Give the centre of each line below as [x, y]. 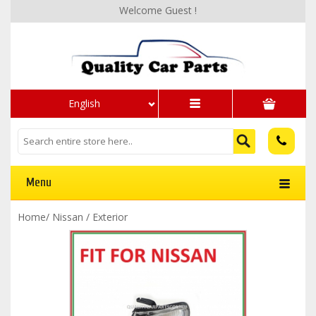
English [84, 103]
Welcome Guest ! [158, 10]
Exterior [110, 217]
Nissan [68, 217]
